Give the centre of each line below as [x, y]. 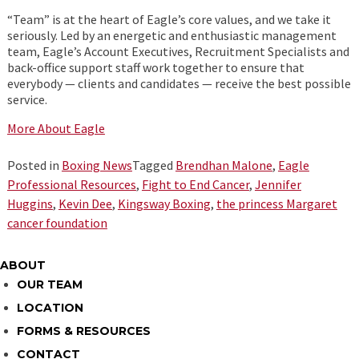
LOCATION [50, 308]
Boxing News [97, 165]
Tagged [153, 165]
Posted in [34, 165]
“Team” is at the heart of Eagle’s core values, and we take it [169, 19]
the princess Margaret [276, 204]
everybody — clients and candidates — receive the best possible [179, 83]
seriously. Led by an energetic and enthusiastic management [171, 35]
